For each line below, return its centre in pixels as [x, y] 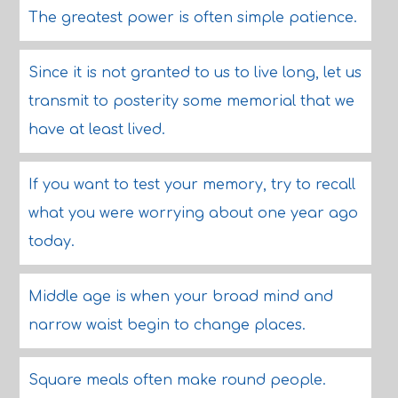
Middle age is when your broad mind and [180, 297]
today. [51, 242]
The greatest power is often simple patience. [192, 18]
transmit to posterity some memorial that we [191, 101]
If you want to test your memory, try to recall [191, 185]
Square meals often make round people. [177, 380]
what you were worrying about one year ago [193, 213]
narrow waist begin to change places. [167, 325]
